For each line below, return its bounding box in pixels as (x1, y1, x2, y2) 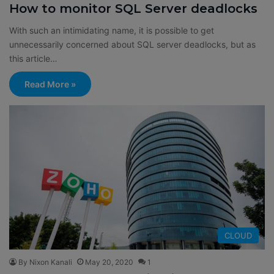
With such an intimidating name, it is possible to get (9, 25, 214, 36)
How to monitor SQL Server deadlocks (9, 1, 257, 17)
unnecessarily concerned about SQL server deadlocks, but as (9, 39, 256, 50)
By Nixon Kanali (18, 257, 72, 267)
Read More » (24, 79, 76, 90)
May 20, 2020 (85, 257, 133, 267)
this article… (9, 53, 57, 64)
